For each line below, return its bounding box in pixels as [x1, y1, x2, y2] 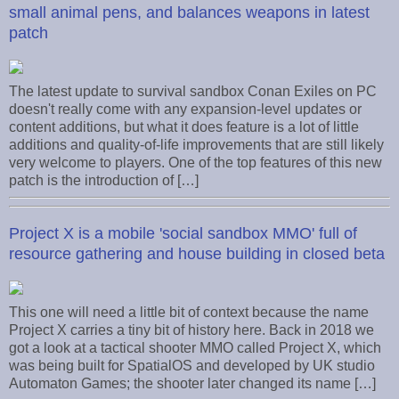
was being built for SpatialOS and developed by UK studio [9, 358, 375, 373]
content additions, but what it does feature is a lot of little [9, 119, 359, 135]
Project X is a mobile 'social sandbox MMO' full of [9, 224, 357, 242]
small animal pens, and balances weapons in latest [9, 4, 370, 22]
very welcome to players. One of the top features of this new [9, 155, 382, 171]
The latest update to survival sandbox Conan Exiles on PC [9, 84, 377, 100]
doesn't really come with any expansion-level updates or [9, 102, 362, 118]
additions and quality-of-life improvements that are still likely [9, 137, 384, 153]
